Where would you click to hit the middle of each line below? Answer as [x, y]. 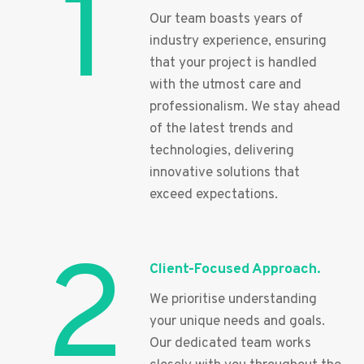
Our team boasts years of [226, 19]
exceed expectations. [214, 195]
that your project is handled [233, 63]
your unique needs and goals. [237, 321]
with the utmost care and [225, 85]
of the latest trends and [221, 129]
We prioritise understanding [233, 299]
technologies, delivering [222, 151]
